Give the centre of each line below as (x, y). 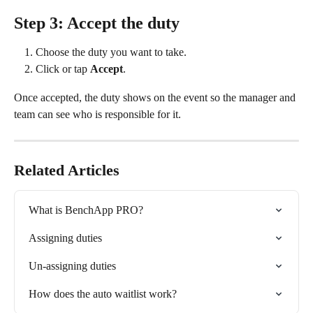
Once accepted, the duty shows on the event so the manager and (156, 97)
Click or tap (63, 69)
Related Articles (67, 170)
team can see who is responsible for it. (97, 114)
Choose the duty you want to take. (111, 52)
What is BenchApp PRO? (86, 210)
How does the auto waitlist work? (103, 293)
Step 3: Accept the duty (97, 23)
